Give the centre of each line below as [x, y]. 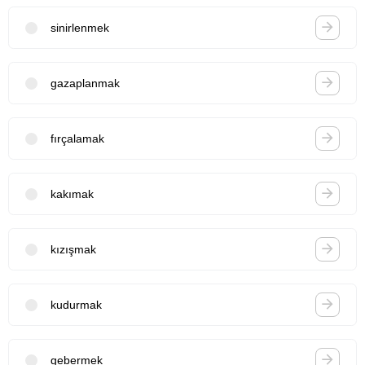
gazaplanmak [85, 83]
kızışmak [73, 249]
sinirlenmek [80, 27]
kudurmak [76, 304]
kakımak [72, 193]
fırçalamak [77, 138]
